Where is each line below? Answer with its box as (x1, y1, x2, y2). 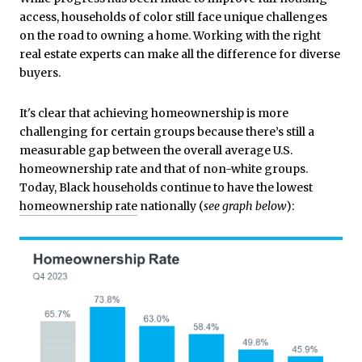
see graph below (204, 198, 286, 213)
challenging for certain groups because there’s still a (19, 124, 314, 139)
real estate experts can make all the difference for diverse (19, 47, 340, 61)
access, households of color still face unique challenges (19, 10, 327, 24)
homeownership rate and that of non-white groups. (19, 161, 308, 176)
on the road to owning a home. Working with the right (19, 28, 321, 43)
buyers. (19, 65, 61, 80)
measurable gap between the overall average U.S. (19, 142, 293, 158)
